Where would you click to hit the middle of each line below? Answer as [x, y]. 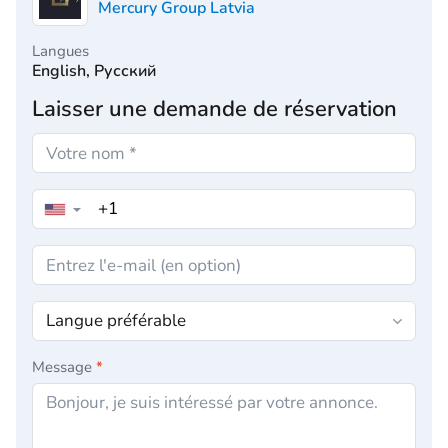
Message [64, 367]
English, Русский [94, 71]
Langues [60, 51]
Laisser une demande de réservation [214, 109]
